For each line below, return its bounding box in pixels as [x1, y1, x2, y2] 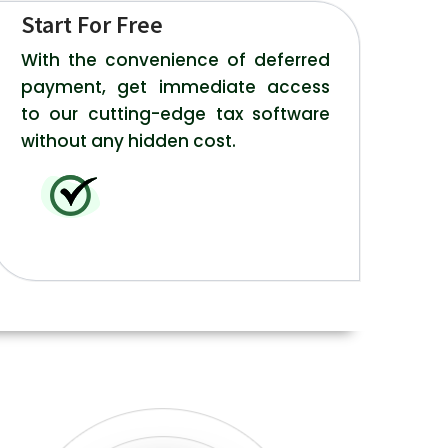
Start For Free [20, 9, 163, 41]
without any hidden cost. [20, 129, 236, 154]
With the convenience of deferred [20, 48, 331, 73]
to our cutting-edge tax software [20, 102, 331, 127]
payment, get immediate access [20, 75, 331, 100]
